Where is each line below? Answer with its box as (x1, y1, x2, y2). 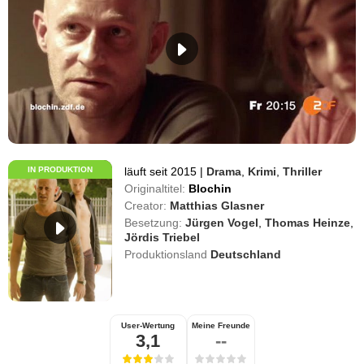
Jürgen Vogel (185, 215, 259, 229)
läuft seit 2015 (124, 164, 201, 178)
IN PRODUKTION (28, 164, 93, 174)
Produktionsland (124, 247, 208, 261)
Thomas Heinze (265, 215, 351, 229)
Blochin (188, 181, 232, 195)
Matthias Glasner (170, 198, 265, 212)
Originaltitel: (124, 181, 186, 195)
